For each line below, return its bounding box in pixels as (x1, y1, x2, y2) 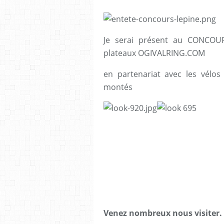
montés (103, 81, 132, 92)
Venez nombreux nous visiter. (103, 207, 222, 218)
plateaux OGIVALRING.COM (103, 47, 205, 58)
